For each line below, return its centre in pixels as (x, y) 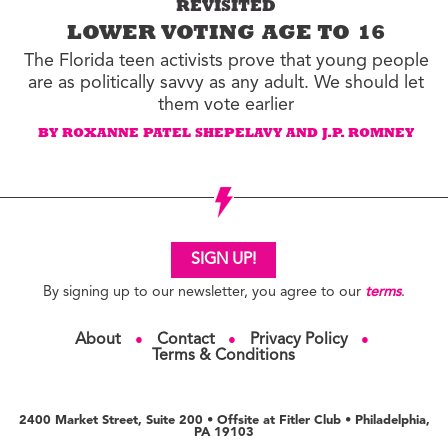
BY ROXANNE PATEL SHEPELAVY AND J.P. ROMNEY (226, 134)
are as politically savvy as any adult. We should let (226, 82)
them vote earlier (226, 104)
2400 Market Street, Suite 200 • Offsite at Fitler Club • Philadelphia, (224, 421)
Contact (185, 339)
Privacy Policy (298, 339)
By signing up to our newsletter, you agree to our (203, 292)
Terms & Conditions (224, 356)
